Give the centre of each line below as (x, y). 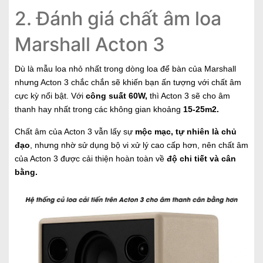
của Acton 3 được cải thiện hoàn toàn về (90, 159)
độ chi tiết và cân (201, 159)
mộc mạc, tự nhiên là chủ (186, 132)
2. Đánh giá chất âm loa (118, 19)
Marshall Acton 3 (90, 45)
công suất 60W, (117, 96)
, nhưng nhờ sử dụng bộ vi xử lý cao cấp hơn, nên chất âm (139, 145)
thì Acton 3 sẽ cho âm (190, 96)
